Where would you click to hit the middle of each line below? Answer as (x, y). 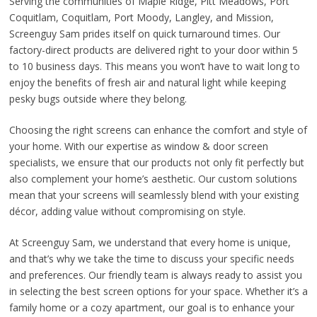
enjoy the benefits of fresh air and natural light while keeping (147, 82)
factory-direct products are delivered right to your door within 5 (153, 50)
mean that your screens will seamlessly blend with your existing (154, 195)
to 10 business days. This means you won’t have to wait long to (154, 66)
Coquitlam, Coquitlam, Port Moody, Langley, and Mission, (141, 17)
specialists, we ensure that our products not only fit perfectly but (156, 162)
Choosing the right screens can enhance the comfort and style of (158, 129)
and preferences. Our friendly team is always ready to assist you (155, 275)
